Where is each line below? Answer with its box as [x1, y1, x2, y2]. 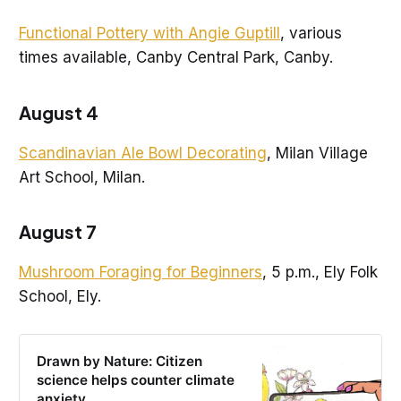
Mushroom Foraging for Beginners [18, 263, 262, 282]
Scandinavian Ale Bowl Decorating [18, 143, 267, 162]
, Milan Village [266, 143, 368, 162]
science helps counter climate [37, 371, 235, 389]
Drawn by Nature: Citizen [37, 353, 203, 371]
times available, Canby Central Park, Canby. [18, 47, 333, 66]
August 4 [18, 100, 98, 124]
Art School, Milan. [18, 167, 149, 186]
